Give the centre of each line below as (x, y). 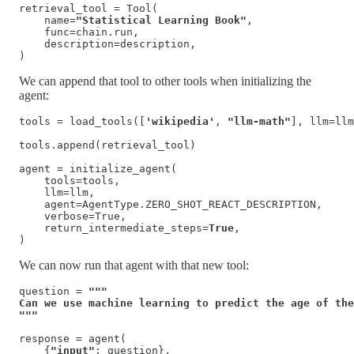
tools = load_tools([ (82, 122)
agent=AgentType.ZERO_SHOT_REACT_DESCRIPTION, (174, 205)
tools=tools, (73, 181)
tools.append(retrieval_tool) (107, 145)
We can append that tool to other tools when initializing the (165, 81)
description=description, (107, 44)
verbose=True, (73, 217)
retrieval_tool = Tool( (88, 9)
